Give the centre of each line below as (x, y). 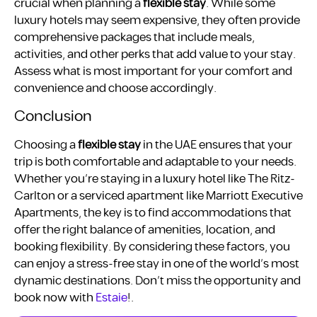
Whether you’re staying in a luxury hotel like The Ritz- (155, 179)
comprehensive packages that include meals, (134, 37)
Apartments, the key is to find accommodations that (153, 213)
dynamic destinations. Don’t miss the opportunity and (157, 281)
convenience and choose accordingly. (115, 88)
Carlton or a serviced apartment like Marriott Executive (158, 196)
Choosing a (46, 145)
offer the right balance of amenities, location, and (145, 230)
